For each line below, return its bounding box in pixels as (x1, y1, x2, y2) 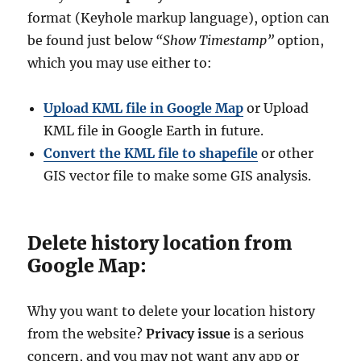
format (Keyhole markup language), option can (27, 10, 330, 27)
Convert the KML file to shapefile (44, 145, 259, 162)
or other (258, 145, 314, 162)
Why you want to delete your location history (27, 303, 316, 320)
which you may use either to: (27, 55, 213, 72)
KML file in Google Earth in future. (44, 122, 264, 139)
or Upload (243, 100, 309, 117)
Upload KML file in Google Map (44, 100, 244, 117)
